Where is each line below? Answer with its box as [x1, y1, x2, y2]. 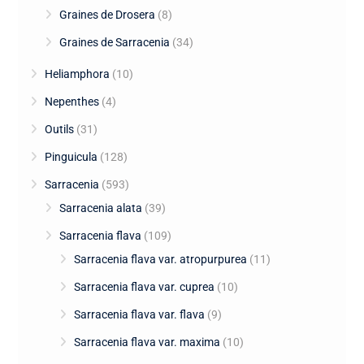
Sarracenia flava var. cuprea [73, 279, 214, 293]
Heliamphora [44, 67, 110, 80]
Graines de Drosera [58, 7, 155, 21]
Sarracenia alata [58, 201, 142, 214]
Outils [44, 122, 74, 136]
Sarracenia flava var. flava [73, 307, 205, 321]
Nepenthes [44, 94, 99, 108]
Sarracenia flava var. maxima [73, 335, 220, 349]
